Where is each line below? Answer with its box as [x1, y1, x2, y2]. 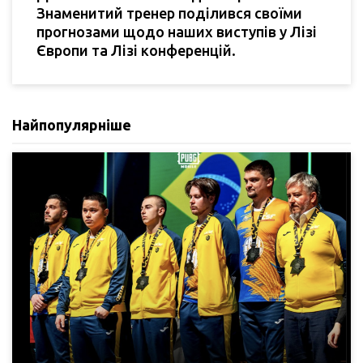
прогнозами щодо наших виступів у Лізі [36, 23, 317, 41]
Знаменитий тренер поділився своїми [36, 5, 302, 22]
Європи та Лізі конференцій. [36, 42, 236, 59]
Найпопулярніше [12, 117, 131, 134]
